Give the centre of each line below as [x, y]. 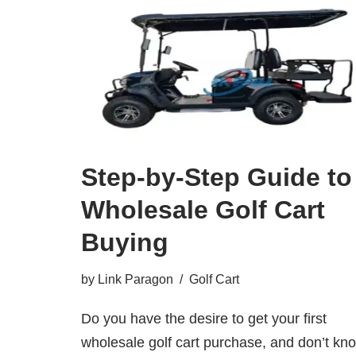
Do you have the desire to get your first [204, 318]
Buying [125, 242]
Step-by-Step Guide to [217, 177]
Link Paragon [135, 279]
